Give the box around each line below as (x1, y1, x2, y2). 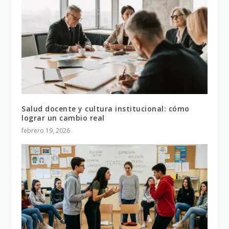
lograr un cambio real (21, 113, 105, 123)
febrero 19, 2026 (21, 126, 71, 135)
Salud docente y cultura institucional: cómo (21, 104, 190, 114)
